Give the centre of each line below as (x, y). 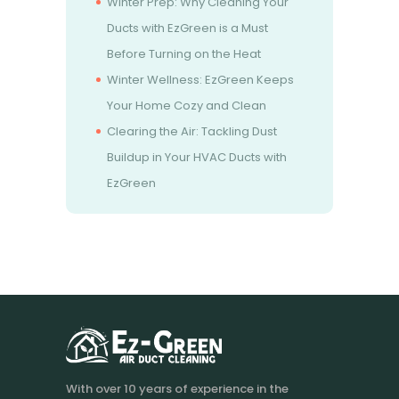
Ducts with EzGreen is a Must (187, 28)
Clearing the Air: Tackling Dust (191, 132)
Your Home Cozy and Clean (186, 106)
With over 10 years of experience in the (177, 389)
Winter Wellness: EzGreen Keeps (200, 80)
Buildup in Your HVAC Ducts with (196, 158)
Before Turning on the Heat (183, 54)
